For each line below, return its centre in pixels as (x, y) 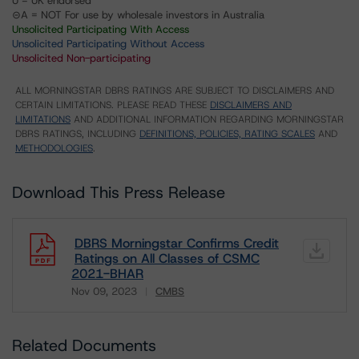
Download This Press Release (119, 192)
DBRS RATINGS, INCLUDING (77, 134)
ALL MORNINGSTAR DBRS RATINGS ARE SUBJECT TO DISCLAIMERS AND (175, 91)
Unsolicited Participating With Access (101, 29)
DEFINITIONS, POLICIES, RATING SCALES (227, 134)
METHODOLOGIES (54, 148)
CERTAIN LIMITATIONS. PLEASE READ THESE (113, 105)
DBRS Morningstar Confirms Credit (177, 243)
